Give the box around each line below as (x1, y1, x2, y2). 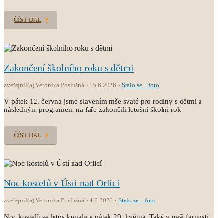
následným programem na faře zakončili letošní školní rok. (4, 106, 183, 113)
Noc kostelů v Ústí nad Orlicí (4, 178, 120, 188)
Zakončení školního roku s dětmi (4, 62, 134, 73)
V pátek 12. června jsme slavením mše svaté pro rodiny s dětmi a (4, 97, 202, 105)
